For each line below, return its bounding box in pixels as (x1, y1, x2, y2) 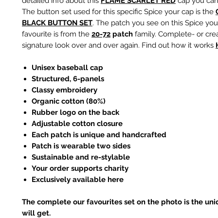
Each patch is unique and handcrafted (32, 130, 166, 139)
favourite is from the (22, 30, 91, 38)
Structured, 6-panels (32, 74, 104, 83)
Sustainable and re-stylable (32, 153, 130, 162)
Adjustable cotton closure (32, 119, 123, 128)
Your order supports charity (32, 164, 128, 173)
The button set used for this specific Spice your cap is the (22, 7, 216, 16)
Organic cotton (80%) (32, 97, 106, 106)
